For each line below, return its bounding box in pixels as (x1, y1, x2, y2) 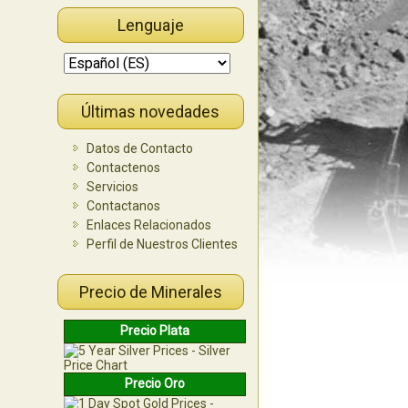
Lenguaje (117, 15, 184, 36)
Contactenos (86, 160, 160, 176)
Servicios (86, 179, 138, 195)
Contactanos (86, 199, 160, 214)
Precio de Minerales (78, 282, 222, 302)
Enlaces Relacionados (86, 218, 211, 233)
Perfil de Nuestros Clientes (86, 237, 238, 252)
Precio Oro (124, 376, 185, 392)
